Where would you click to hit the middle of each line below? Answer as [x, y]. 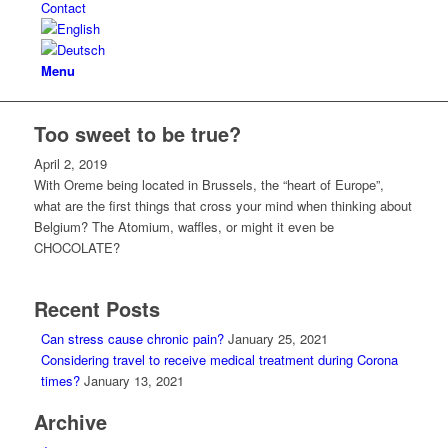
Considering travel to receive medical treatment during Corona [219, 359]
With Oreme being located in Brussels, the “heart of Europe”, [208, 184]
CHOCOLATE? [76, 247]
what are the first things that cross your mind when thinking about [222, 205]
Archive [70, 421]
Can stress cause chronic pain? [132, 338]
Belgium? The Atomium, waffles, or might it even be [183, 226]
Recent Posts [96, 308]
